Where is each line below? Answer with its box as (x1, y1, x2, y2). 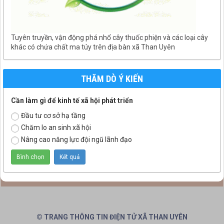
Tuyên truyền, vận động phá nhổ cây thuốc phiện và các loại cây (11, 33, 208, 41)
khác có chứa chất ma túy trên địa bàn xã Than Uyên (11, 42, 175, 51)
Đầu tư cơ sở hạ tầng (21, 111, 85, 119)
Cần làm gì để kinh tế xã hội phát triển (11, 96, 133, 104)
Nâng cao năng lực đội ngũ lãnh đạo (21, 135, 132, 143)
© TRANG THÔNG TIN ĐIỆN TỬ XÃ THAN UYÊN (36, 212, 187, 221)
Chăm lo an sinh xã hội (21, 123, 91, 131)
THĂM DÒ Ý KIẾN (81, 73, 143, 84)
